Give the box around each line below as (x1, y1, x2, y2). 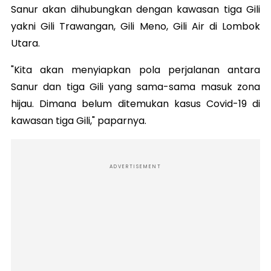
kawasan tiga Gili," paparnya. (11, 114, 149, 128)
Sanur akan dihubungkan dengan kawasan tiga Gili (11, 2, 260, 17)
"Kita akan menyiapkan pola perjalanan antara (11, 63, 260, 77)
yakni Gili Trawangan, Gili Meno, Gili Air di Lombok (11, 19, 260, 34)
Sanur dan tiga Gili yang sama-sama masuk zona (11, 80, 260, 94)
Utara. (11, 36, 42, 51)
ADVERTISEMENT (109, 163, 162, 171)
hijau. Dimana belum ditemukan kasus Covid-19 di (11, 97, 260, 111)
